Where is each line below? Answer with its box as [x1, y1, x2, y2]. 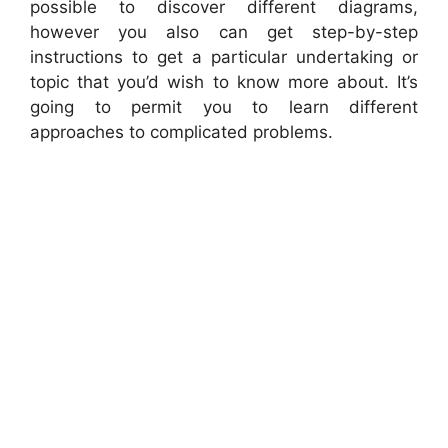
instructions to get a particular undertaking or [30, 47, 418, 68]
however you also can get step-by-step [30, 22, 418, 43]
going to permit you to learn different [30, 97, 418, 118]
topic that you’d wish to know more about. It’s [30, 72, 418, 93]
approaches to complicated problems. [30, 122, 333, 143]
